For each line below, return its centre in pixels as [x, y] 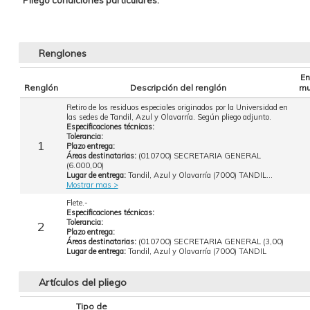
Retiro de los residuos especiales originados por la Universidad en [177, 107]
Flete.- [77, 203]
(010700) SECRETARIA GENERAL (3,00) [211, 241]
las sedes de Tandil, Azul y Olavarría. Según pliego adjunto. [168, 117]
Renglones [62, 53]
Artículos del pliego [82, 282]
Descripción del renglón [178, 88]
